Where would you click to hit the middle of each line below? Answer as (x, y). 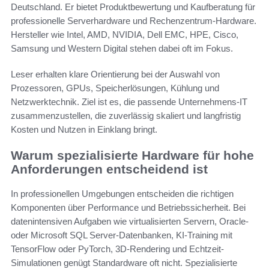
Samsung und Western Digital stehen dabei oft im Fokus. (122, 49)
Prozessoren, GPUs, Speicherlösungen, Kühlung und (115, 88)
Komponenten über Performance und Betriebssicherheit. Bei (128, 207)
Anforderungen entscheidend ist (109, 169)
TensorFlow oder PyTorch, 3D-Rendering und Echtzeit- (117, 249)
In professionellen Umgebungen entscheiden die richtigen (122, 193)
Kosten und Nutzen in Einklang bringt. (84, 130)
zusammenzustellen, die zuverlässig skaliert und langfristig (126, 116)
